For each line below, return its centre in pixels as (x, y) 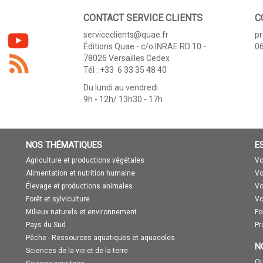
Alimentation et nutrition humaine (80, 173)
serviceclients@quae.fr (126, 34)
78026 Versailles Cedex (126, 58)
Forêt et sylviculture (58, 199)
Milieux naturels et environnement (81, 212)
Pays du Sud (46, 225)
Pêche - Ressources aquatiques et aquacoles (100, 237)
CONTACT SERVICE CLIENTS (143, 18)
